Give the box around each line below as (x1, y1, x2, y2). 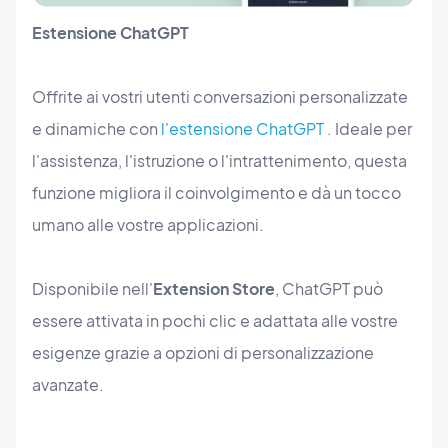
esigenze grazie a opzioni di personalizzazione (32, 341, 374, 363)
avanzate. (32, 373, 104, 395)
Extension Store (153, 277, 275, 299)
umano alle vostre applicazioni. (32, 213, 264, 235)
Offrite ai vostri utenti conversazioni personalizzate (32, 85, 408, 107)
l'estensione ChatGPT (161, 117, 324, 139)
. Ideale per (324, 117, 412, 139)
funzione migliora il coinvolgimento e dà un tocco (32, 181, 401, 203)
